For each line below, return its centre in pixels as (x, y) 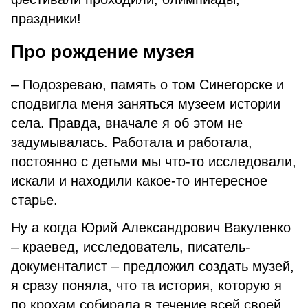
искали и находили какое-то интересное (139, 181)
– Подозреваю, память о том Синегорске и (147, 85)
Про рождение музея (103, 52)
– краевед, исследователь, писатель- (131, 247)
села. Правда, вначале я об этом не (127, 123)
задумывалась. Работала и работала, (132, 142)
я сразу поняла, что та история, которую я (146, 285)
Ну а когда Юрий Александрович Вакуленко (151, 228)
